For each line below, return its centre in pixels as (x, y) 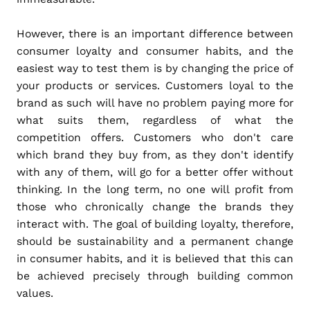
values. (35, 293)
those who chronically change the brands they (155, 206)
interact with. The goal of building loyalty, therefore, (155, 224)
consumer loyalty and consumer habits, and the (155, 51)
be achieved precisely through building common (155, 275)
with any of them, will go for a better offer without (155, 172)
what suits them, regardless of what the (155, 120)
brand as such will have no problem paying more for (155, 102)
